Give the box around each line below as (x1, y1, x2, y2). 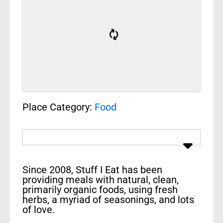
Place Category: (22, 101, 95, 113)
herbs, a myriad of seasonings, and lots (22, 193, 194, 206)
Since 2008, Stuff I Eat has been (22, 163, 163, 176)
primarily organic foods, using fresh (22, 183, 178, 196)
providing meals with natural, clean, (22, 173, 179, 186)
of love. (22, 203, 55, 216)
